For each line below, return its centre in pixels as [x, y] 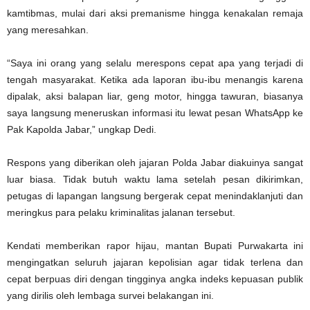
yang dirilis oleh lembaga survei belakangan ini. [110, 296]
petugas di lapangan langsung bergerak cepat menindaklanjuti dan [155, 196]
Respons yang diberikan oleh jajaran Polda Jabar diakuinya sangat [155, 163]
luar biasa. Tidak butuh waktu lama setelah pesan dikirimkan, [155, 180]
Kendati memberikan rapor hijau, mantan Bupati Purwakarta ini [155, 246]
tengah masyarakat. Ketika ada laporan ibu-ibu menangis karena [155, 80]
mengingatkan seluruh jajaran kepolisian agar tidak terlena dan [155, 263]
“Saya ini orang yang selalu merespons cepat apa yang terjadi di [155, 63]
